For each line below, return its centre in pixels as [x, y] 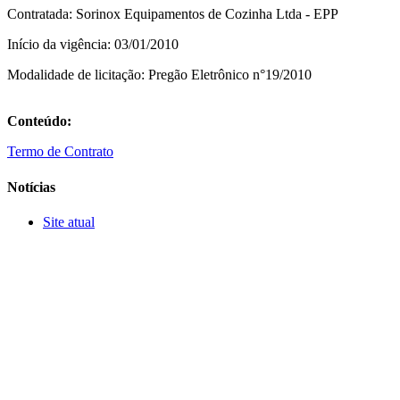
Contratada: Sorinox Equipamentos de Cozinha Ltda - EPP [173, 14]
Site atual [69, 221]
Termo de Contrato [60, 152]
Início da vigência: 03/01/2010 [93, 45]
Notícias [31, 187]
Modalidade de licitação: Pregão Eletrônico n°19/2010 [159, 75]
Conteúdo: [39, 121]
